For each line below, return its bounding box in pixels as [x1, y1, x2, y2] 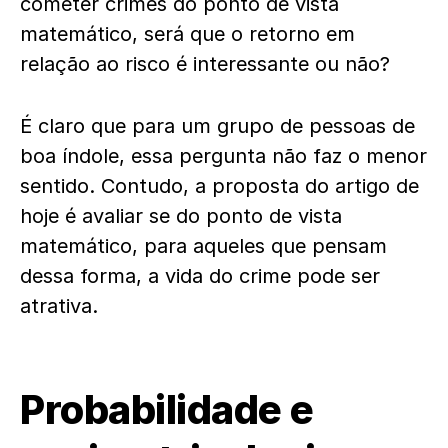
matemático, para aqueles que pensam [20, 234, 387, 258]
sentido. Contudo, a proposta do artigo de [20, 174, 419, 198]
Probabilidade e [20, 385, 314, 434]
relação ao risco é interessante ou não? [20, 52, 390, 76]
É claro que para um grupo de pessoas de [20, 114, 415, 138]
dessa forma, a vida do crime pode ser [20, 264, 380, 288]
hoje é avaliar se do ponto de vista [20, 204, 342, 228]
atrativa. [20, 294, 98, 318]
